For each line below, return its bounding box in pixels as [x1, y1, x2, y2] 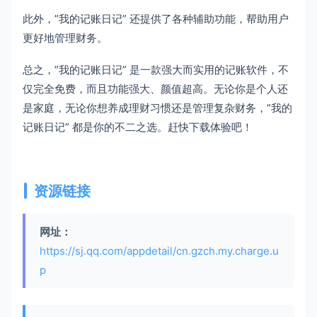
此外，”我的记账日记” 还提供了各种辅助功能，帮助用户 [23, 11, 289, 25]
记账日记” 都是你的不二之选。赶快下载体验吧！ [23, 120, 253, 134]
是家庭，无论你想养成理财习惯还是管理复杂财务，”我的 [23, 100, 292, 115]
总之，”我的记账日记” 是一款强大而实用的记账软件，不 [23, 62, 289, 76]
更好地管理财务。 [23, 30, 108, 45]
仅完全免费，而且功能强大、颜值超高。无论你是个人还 [23, 81, 288, 96]
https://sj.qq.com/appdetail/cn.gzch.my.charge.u [40, 243, 279, 258]
